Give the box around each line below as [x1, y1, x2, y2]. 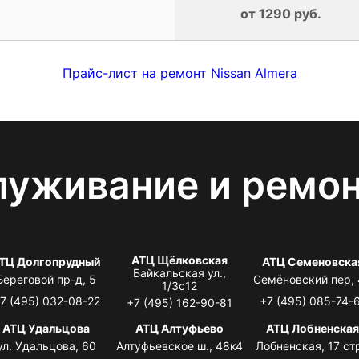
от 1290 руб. [240, 5, 321, 22]
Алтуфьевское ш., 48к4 [115, 338, 243, 353]
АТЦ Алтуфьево [135, 321, 224, 335]
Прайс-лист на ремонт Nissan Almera [62, 64, 297, 81]
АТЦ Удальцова [2, 321, 91, 335]
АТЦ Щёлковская [131, 252, 228, 267]
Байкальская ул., [132, 265, 226, 280]
